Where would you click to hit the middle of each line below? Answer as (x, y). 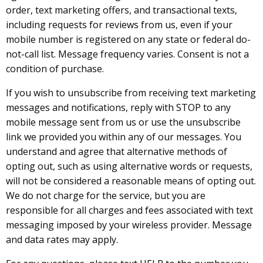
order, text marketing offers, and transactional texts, (122, 10)
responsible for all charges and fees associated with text (129, 210)
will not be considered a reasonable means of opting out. (131, 181)
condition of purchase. (55, 68)
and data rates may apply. (62, 239)
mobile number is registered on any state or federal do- (128, 39)
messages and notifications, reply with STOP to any (118, 107)
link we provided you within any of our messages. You (124, 136)
